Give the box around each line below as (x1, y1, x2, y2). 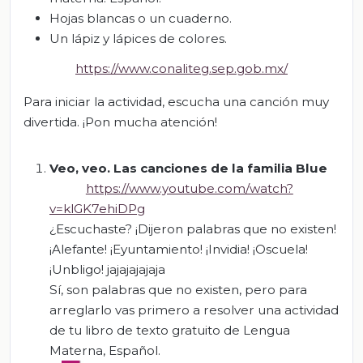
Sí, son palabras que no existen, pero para (49, 282, 307, 298)
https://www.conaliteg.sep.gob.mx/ (75, 61, 288, 77)
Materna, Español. (49, 343, 160, 359)
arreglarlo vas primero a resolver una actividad (49, 302, 339, 318)
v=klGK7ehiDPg (49, 201, 145, 217)
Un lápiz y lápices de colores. (49, 30, 227, 46)
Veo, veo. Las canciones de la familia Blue (49, 160, 327, 177)
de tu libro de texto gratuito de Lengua (49, 322, 290, 339)
